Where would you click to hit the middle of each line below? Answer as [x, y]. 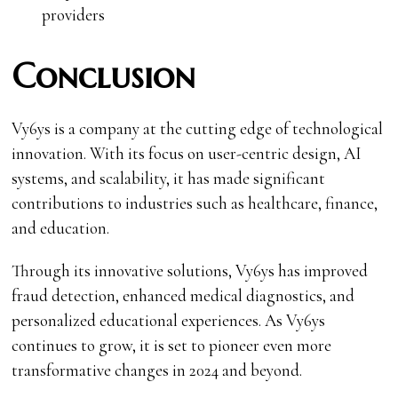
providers [73, 14]
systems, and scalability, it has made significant [169, 178]
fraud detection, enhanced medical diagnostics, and [183, 295]
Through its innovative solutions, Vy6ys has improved [190, 270]
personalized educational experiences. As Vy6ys [169, 320]
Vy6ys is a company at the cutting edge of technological [198, 128]
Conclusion [104, 76]
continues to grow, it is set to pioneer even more [172, 345]
